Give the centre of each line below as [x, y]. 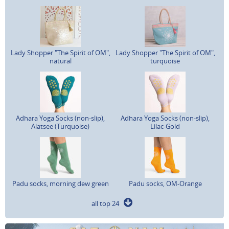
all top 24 [108, 203]
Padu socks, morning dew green [60, 183]
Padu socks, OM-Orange [165, 183]
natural [60, 61]
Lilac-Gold [165, 126]
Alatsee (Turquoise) [61, 126]
